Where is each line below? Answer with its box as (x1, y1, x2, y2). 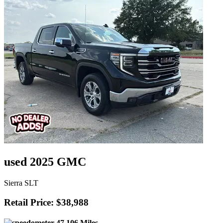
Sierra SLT (4, 179, 38, 188)
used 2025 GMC (4, 155, 86, 169)
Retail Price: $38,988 (4, 197, 89, 208)
